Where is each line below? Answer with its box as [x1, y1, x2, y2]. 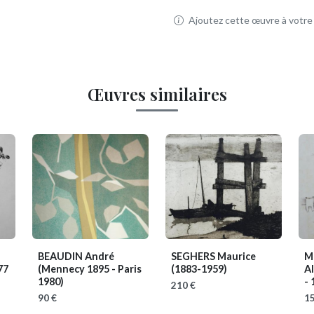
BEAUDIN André [38, 250, 114, 262]
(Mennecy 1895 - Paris [38, 263, 142, 275]
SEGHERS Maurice [171, 250, 256, 262]
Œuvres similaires [87, 83, 227, 105]
